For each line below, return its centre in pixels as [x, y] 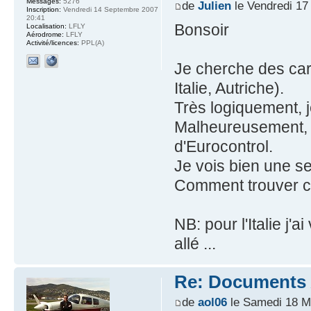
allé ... [195, 243]
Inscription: [44, 10]
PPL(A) [92, 43]
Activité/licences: [53, 43]
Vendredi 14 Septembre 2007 [110, 10]
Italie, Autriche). [229, 88]
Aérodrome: [45, 35]
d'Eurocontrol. [223, 146]
